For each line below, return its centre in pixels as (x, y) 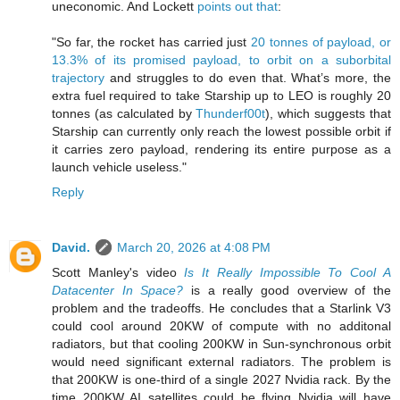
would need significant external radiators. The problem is (221, 361)
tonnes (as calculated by (124, 113)
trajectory (78, 77)
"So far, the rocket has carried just (152, 42)
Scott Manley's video (118, 272)
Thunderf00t (231, 113)
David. (71, 247)
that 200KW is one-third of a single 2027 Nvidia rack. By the (221, 379)
